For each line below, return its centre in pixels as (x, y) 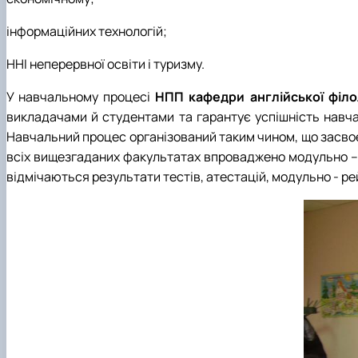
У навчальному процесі (81, 96)
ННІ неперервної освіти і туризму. (105, 64)
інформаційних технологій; (87, 31)
